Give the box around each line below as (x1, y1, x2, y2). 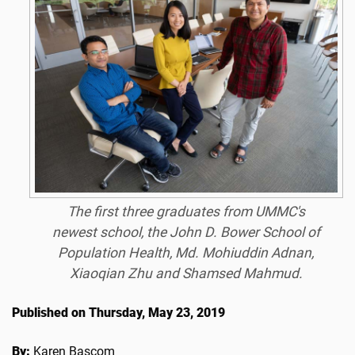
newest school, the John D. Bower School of (52, 223, 320, 240)
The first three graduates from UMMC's (67, 203, 305, 219)
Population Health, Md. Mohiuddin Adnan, (58, 244, 315, 261)
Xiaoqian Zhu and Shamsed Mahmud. (69, 265, 303, 281)
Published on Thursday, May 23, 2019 (12, 304, 225, 320)
